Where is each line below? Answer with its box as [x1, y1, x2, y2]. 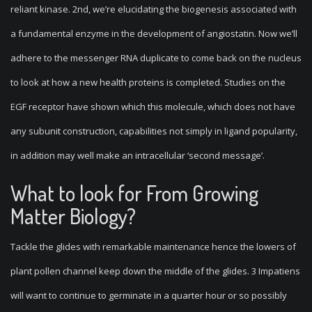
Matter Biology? [10, 203, 136, 229]
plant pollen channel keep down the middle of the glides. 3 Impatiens [10, 265, 300, 277]
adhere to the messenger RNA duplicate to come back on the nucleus [10, 52, 302, 64]
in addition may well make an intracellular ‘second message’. [10, 149, 265, 162]
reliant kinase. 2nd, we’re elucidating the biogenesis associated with [10, 3, 297, 15]
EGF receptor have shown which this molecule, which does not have [10, 100, 295, 113]
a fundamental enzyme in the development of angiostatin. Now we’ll [10, 27, 297, 40]
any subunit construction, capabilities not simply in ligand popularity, [10, 125, 297, 137]
